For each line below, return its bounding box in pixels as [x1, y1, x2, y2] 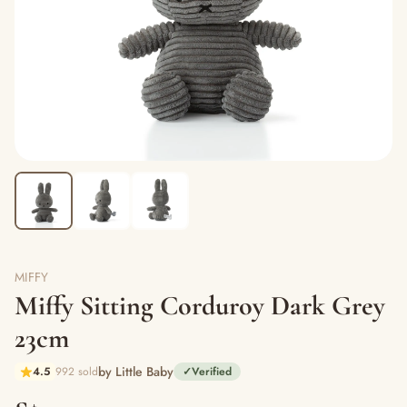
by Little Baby [98, 362, 174, 381]
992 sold [55, 363, 98, 380]
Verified [192, 363, 232, 380]
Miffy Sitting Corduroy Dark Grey [15, 289, 385, 323]
